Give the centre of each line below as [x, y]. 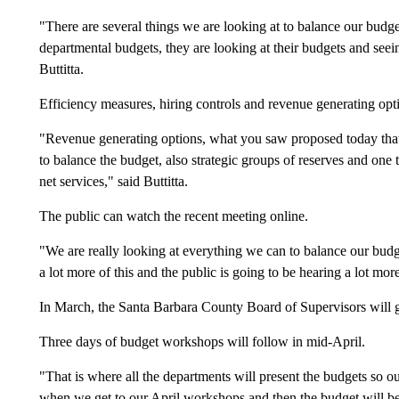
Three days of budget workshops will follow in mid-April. [202, 341]
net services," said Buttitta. [113, 181]
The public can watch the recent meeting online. [173, 216]
